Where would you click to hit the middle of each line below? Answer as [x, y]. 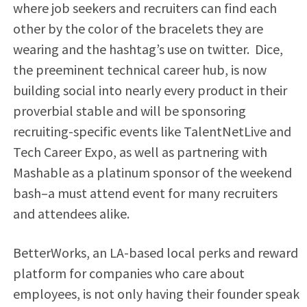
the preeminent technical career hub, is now [139, 69]
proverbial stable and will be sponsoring [129, 110]
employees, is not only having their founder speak [156, 293]
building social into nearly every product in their [150, 90]
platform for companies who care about [128, 273]
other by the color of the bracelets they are [138, 28]
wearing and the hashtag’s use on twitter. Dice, [148, 49]
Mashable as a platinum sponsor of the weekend [152, 172]
